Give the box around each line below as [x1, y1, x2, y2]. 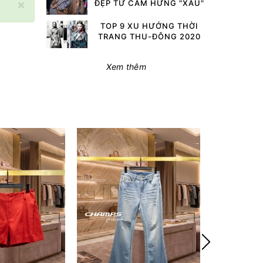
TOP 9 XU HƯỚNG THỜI [100, 21, 199, 31]
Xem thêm [106, 61, 146, 72]
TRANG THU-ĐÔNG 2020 [98, 31, 201, 41]
